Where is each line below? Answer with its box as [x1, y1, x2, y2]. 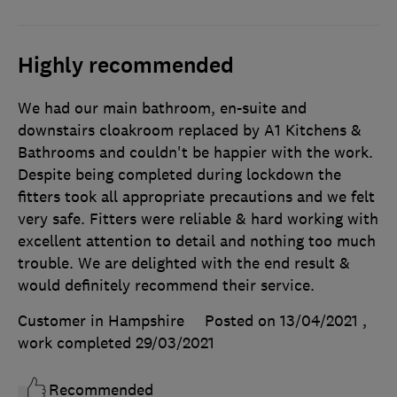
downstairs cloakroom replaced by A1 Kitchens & [18, 121, 362, 141]
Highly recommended [18, 51, 234, 81]
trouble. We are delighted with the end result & [18, 253, 350, 274]
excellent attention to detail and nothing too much [18, 231, 376, 252]
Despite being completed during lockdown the [18, 165, 341, 185]
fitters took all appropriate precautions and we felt [18, 187, 375, 207]
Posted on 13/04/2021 [205, 311, 358, 331]
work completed [18, 333, 136, 354]
